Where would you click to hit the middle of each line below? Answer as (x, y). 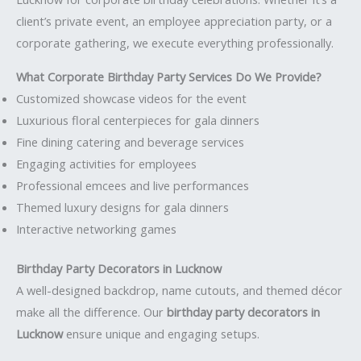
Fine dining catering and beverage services (130, 142)
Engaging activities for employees (106, 164)
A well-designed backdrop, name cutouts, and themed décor (179, 290)
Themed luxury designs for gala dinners (122, 207)
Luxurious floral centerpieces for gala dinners (138, 120)
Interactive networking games (96, 229)
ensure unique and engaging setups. (161, 333)
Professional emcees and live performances (133, 186)
